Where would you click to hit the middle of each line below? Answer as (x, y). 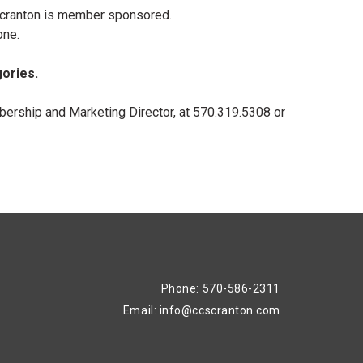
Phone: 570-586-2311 (220, 288)
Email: (141, 310)
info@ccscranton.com (220, 310)
